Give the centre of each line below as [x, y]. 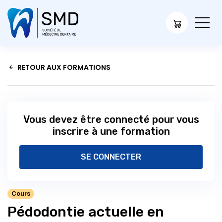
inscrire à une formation [111, 131]
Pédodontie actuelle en [86, 212]
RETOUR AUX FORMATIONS [64, 67]
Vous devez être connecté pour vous [111, 119]
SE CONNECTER [111, 157]
